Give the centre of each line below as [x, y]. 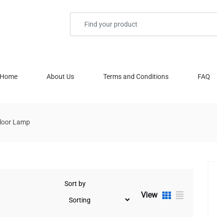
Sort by [75, 184]
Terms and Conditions [136, 77]
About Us [60, 77]
